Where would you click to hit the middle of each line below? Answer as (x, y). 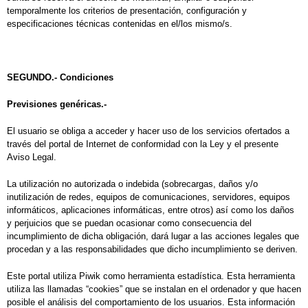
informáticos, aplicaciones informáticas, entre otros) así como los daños (151, 210)
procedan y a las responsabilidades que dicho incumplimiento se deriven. (152, 250)
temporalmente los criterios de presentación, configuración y (127, 11)
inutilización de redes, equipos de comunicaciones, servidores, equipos (148, 197)
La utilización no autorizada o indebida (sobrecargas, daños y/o (132, 184)
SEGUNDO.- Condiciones (60, 78)
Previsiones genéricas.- (57, 104)
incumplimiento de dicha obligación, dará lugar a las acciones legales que (153, 236)
